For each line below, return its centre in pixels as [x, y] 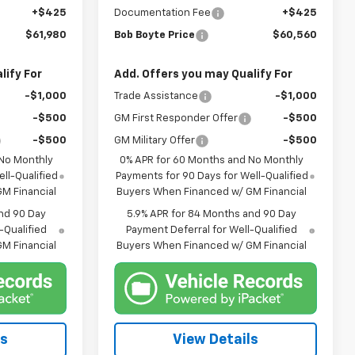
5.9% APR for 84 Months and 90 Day [212, 214]
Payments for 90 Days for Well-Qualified [212, 176]
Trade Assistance [157, 96]
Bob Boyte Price [155, 35]
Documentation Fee [163, 13]
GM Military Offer [155, 140]
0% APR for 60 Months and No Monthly [212, 160]
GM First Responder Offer [176, 118]
